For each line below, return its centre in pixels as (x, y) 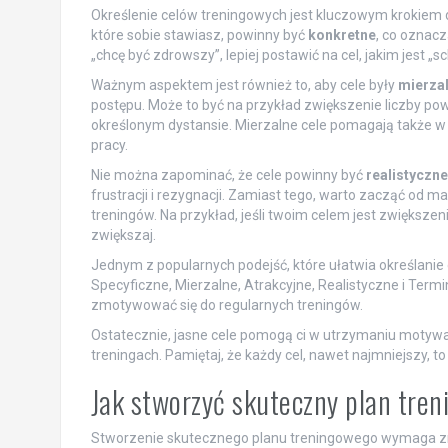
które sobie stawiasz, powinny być (199, 34)
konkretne (341, 34)
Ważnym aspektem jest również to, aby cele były (244, 84)
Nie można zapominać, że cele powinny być (228, 174)
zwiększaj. (123, 234)
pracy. (109, 144)
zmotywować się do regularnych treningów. (226, 304)
